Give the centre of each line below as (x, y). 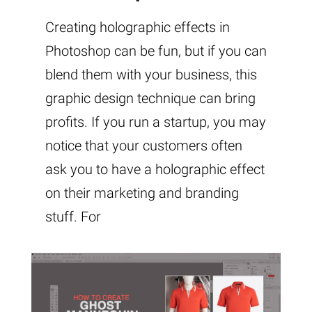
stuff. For (73, 217)
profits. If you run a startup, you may (156, 122)
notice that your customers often (144, 146)
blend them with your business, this (151, 75)
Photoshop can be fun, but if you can (156, 51)
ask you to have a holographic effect (155, 170)
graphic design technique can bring (150, 99)
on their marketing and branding (142, 193)
